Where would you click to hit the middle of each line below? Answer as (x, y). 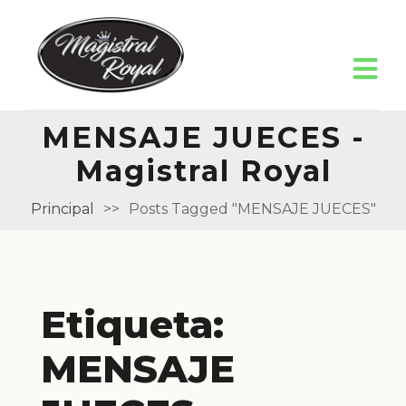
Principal (62, 208)
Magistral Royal (203, 170)
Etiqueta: (132, 324)
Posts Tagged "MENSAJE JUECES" (252, 208)
